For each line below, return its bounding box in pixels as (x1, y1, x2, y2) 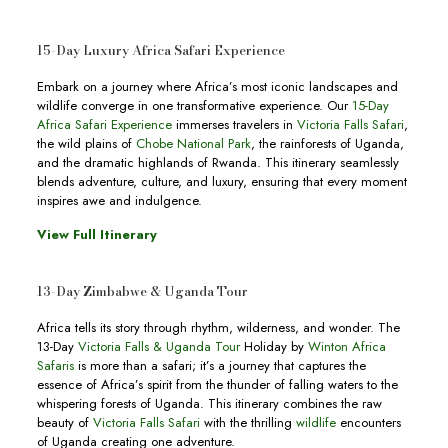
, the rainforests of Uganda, (250, 134, 404, 154)
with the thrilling (199, 413, 296, 433)
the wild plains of (36, 134, 136, 154)
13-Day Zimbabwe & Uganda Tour (36, 281, 248, 302)
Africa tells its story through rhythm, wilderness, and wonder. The (36, 318, 400, 338)
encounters (335, 413, 401, 433)
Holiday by (243, 337, 308, 357)
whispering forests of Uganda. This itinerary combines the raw (36, 394, 382, 414)
